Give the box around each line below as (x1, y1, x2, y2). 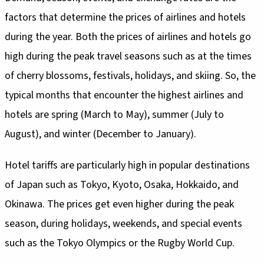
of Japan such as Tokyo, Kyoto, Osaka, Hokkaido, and (5, 177, 239, 192)
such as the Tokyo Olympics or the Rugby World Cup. (5, 235, 237, 250)
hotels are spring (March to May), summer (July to (5, 107, 224, 122)
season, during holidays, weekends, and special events (5, 216, 242, 231)
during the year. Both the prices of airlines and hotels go (5, 29, 251, 44)
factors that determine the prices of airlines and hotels (5, 9, 246, 25)
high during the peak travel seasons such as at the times (5, 48, 252, 64)
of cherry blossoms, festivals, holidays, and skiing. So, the (5, 68, 256, 83)
